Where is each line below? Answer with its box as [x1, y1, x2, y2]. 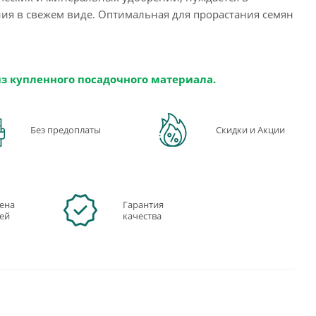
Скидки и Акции [215, 123, 285, 136]
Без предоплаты [30, 123, 101, 136]
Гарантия [123, 197, 164, 211]
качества [123, 209, 162, 222]
